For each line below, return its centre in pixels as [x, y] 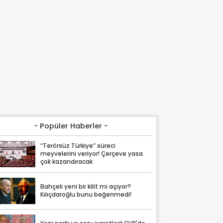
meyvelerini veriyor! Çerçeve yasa [92, 154]
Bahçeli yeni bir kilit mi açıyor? [86, 187]
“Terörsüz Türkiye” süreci [78, 146]
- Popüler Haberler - [71, 126]
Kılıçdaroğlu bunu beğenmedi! [86, 195]
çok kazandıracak [67, 162]
